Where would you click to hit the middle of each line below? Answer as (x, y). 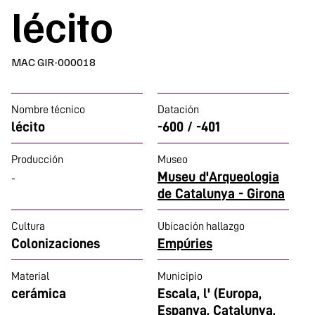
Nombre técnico (48, 110)
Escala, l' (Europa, (210, 293)
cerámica (39, 293)
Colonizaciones (56, 243)
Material (30, 276)
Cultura (28, 226)
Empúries (185, 243)
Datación (178, 110)
